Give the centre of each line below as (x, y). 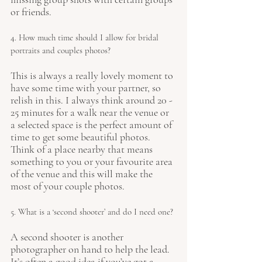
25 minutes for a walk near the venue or (91, 113)
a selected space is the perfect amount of (92, 125)
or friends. (31, 12)
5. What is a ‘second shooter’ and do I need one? (92, 212)
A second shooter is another (68, 237)
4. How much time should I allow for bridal (86, 38)
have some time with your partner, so (87, 88)
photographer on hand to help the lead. (91, 249)
